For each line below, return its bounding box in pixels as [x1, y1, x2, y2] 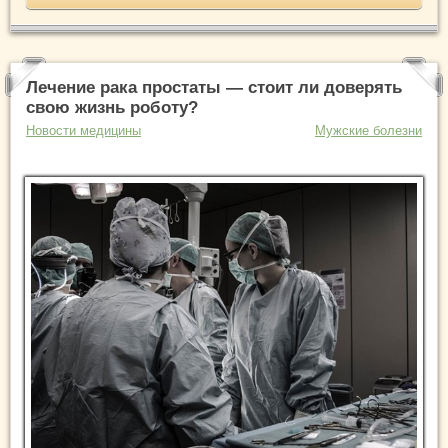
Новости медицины [26, 122, 141, 138]
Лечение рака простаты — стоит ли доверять [26, 77, 402, 97]
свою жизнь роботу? [26, 97, 198, 117]
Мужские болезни [315, 122, 422, 138]
